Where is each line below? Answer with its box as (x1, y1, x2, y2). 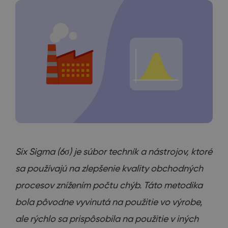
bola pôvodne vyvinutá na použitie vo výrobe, (15, 196, 203, 208)
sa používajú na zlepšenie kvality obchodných (15, 163, 203, 174)
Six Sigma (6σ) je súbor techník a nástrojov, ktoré (15, 146, 212, 157)
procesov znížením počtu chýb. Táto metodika (15, 180, 203, 191)
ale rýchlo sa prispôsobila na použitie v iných (15, 213, 198, 224)
